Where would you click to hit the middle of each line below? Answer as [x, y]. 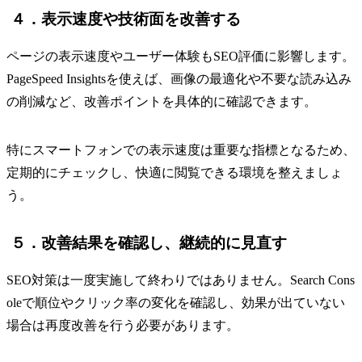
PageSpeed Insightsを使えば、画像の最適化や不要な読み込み [179, 78]
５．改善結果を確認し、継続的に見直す [149, 242]
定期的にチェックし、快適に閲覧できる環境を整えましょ [175, 172]
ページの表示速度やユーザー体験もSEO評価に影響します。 [181, 56]
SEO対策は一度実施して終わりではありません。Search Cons [181, 280]
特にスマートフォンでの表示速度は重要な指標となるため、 [181, 149]
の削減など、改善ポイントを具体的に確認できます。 [162, 101]
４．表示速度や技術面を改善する [126, 19]
